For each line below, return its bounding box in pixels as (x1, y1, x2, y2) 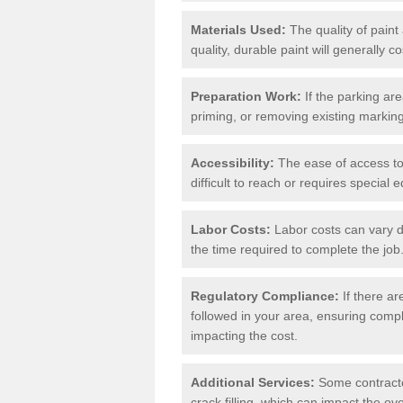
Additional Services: (191, 374, 315, 390)
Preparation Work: (191, 88, 301, 103)
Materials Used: (191, 22, 286, 37)
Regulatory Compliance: (191, 288, 339, 303)
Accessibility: (191, 155, 274, 170)
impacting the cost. (191, 327, 298, 343)
